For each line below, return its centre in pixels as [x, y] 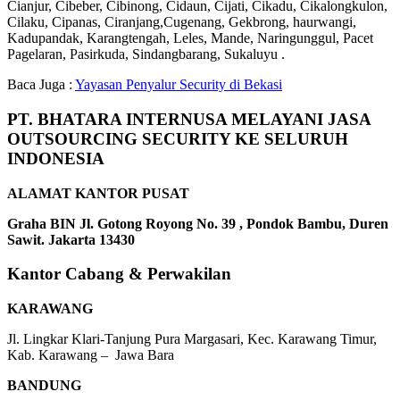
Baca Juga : [41, 85]
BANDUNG [44, 386]
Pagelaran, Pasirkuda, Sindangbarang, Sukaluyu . [146, 54]
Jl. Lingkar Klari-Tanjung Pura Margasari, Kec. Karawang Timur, [192, 339]
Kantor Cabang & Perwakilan [119, 274]
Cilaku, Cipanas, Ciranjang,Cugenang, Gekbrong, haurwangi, [182, 22]
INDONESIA [56, 158]
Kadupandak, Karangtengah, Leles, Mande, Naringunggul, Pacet [190, 38]
